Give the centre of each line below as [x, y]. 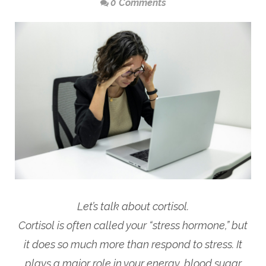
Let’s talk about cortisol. [133, 207]
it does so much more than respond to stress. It [133, 245]
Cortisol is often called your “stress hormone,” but [133, 226]
